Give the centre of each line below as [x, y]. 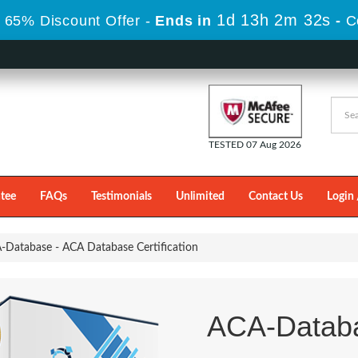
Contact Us [276, 197]
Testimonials [121, 197]
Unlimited [200, 197]
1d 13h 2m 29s [274, 20]
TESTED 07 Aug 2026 [255, 145]
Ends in [183, 21]
